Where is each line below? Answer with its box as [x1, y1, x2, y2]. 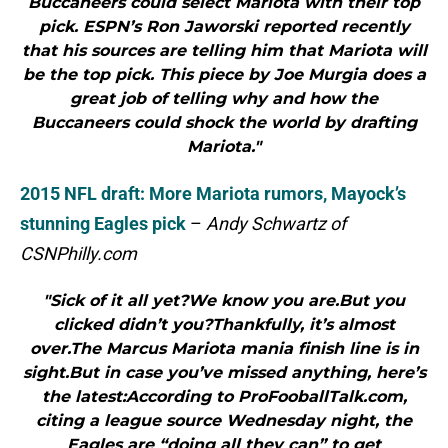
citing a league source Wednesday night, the [36, 411, 412, 431]
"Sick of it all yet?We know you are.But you [43, 291, 405, 311]
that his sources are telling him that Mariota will [21, 41, 427, 61]
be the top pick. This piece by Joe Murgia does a [22, 65, 426, 85]
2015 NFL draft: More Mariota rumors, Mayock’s [20, 183, 406, 205]
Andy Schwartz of [206, 213, 346, 235]
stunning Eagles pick [20, 213, 186, 235]
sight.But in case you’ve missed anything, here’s [22, 363, 426, 383]
